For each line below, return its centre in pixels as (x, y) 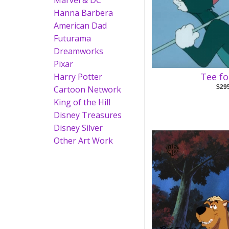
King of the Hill (82, 102)
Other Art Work (83, 141)
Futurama (72, 38)
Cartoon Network (87, 89)
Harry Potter (78, 77)
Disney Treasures (88, 115)
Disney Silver (78, 128)
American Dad (80, 26)
